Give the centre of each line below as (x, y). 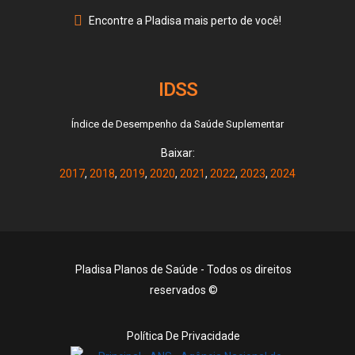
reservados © (183, 290)
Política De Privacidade (183, 336)
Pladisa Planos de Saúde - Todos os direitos (183, 270)
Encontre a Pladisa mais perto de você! (185, 21)
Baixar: (177, 153)
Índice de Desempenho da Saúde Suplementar (177, 124)
